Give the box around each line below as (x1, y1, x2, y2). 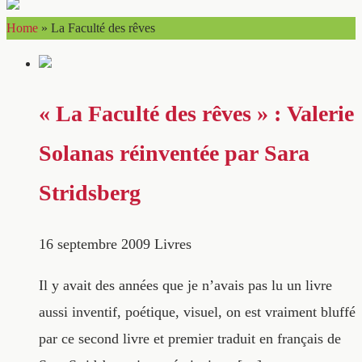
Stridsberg (39, 180, 141, 206)
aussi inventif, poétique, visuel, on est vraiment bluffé (39, 304, 356, 321)
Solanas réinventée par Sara (39, 141, 309, 166)
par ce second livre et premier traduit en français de (39, 330, 341, 347)
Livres (154, 236, 192, 252)
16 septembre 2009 (39, 236, 150, 252)
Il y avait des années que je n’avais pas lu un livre (39, 277, 332, 294)
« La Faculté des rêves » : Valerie (39, 101, 354, 127)
